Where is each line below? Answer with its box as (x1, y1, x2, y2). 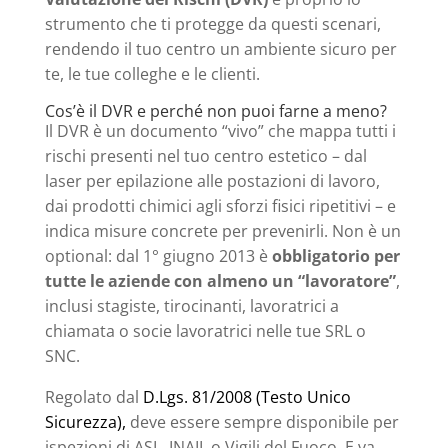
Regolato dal (44, 386, 143, 409)
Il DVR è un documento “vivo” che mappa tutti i (44, 120, 396, 143)
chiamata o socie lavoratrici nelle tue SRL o (44, 320, 366, 343)
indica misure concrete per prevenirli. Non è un (44, 220, 401, 243)
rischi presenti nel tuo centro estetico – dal (44, 145, 367, 168)
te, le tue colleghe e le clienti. (44, 63, 260, 86)
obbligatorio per (271, 245, 400, 268)
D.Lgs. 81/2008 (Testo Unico (142, 386, 351, 409)
